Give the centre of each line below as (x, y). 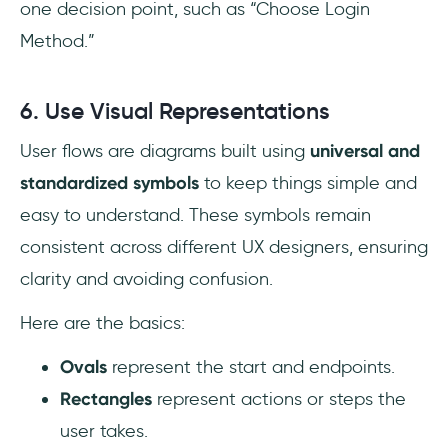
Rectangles (106, 399)
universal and (365, 151)
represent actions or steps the (279, 399)
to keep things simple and (308, 183)
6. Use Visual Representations (175, 111)
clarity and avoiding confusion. (146, 279)
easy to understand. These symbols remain (195, 215)
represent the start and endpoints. (251, 367)
